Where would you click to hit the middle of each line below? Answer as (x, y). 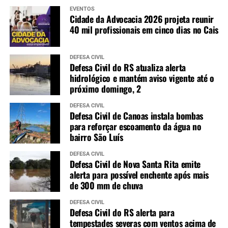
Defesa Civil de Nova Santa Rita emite (135, 164)
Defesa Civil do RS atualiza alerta (127, 67)
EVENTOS (82, 9)
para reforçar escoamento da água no (135, 126)
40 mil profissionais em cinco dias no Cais (144, 30)
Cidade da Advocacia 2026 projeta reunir (142, 19)
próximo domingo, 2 (105, 89)
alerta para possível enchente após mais (139, 175)
